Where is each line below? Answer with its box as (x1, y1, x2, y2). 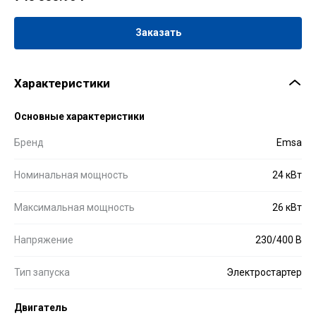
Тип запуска (14, 266, 70, 278)
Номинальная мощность (14, 169, 128, 181)
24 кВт (272, 169, 302, 181)
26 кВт (272, 201, 302, 213)
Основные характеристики (14, 110, 145, 122)
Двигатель (14, 301, 67, 313)
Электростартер (226, 266, 302, 278)
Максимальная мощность (14, 201, 135, 213)
